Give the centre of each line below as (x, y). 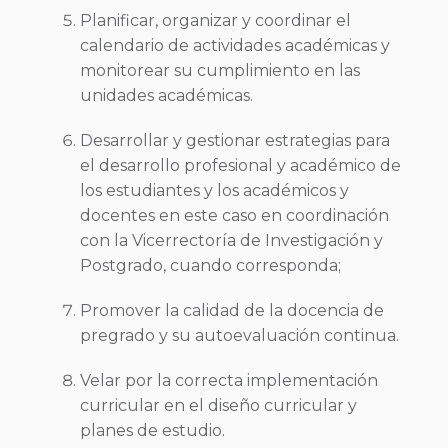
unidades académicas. (166, 95)
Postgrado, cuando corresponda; (210, 265)
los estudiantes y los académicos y (214, 190)
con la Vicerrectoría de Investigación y (231, 240)
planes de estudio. (152, 430)
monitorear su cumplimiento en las (220, 70)
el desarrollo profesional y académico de (240, 165)
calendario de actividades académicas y (235, 45)
